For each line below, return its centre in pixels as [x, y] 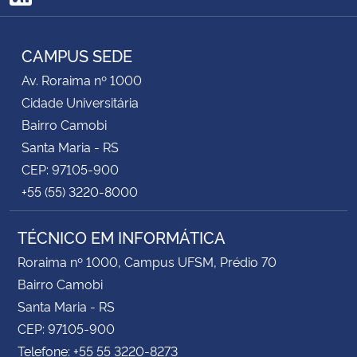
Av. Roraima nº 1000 [82, 79]
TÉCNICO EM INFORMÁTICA [122, 236]
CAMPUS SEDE [77, 55]
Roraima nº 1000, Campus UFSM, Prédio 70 [147, 261]
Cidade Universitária [80, 102]
